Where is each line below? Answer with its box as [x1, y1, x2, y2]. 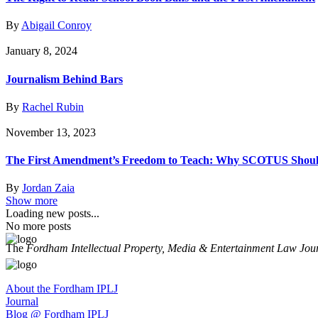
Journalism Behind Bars [6, 72, 123, 85]
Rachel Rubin [22, 100, 84, 113]
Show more [6, 194, 57, 207]
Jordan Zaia [22, 182, 75, 194]
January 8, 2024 [6, 45, 77, 57]
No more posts [6, 220, 71, 233]
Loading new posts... [6, 207, 99, 220]
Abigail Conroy [21, 19, 92, 32]
